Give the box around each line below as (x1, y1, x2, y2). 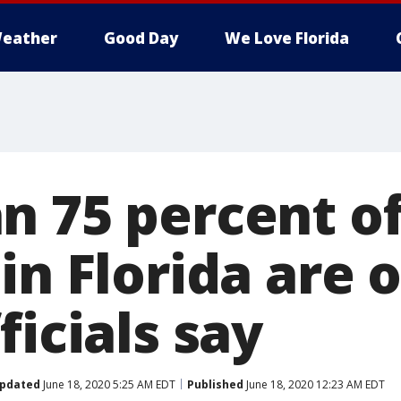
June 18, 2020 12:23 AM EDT (243, 376, 385, 392)
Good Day (104, 28, 178, 48)
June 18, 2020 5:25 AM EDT (40, 376, 175, 392)
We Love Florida (225, 28, 349, 48)
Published (187, 376, 243, 392)
